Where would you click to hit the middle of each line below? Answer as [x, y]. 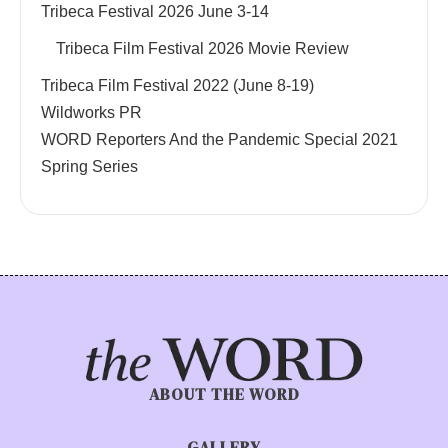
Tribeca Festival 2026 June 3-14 [155, 11]
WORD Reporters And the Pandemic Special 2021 [219, 139]
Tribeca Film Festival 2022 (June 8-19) [177, 85]
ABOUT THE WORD [224, 393]
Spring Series [89, 166]
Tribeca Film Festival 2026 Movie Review [202, 48]
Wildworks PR [91, 112]
